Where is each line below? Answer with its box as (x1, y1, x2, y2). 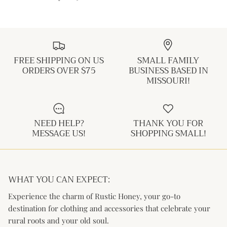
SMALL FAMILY (137, 53, 199, 68)
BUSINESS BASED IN (128, 63, 208, 78)
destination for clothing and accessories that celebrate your (8, 203, 210, 214)
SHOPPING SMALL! (130, 126, 206, 141)
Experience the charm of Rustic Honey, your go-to (8, 191, 180, 202)
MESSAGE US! (32, 126, 86, 141)
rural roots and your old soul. (8, 215, 109, 226)
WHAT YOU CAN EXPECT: (8, 172, 110, 187)
